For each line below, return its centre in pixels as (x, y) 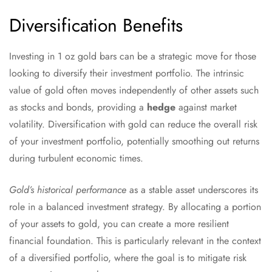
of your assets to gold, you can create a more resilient (119, 224)
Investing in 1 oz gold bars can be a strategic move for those (133, 56)
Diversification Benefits (96, 25)
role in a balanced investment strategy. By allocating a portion (135, 207)
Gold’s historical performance (68, 190)
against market (206, 107)
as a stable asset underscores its (192, 190)
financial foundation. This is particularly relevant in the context (135, 241)
